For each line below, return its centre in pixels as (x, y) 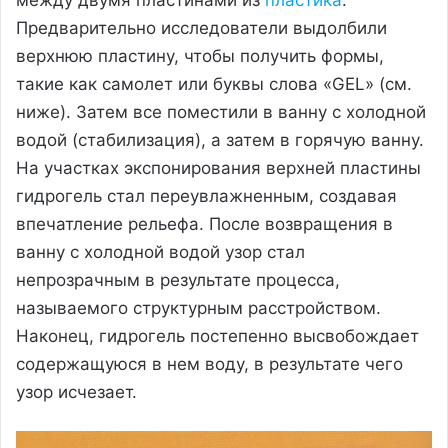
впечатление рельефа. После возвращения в (204, 223)
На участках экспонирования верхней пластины (218, 167)
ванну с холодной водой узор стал (160, 251)
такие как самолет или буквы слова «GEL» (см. (214, 83)
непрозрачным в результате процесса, (178, 279)
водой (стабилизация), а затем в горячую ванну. (220, 139)
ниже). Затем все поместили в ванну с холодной (221, 111)
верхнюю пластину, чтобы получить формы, (200, 55)
